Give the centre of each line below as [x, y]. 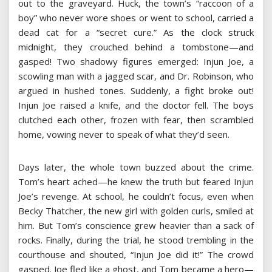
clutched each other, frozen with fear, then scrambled [136, 120]
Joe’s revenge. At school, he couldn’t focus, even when [136, 196]
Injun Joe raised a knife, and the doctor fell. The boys [136, 105]
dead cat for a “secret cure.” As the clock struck [136, 32]
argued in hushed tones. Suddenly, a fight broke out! [136, 91]
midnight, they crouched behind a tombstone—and [136, 47]
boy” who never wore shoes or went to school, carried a [136, 18]
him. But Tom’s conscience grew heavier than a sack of [136, 226]
